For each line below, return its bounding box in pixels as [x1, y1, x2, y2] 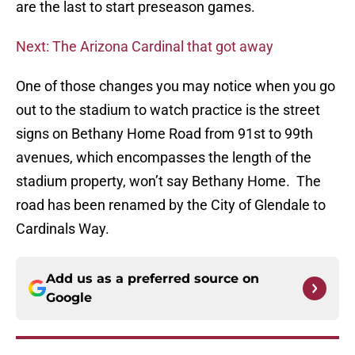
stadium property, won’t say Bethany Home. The [16, 173, 321, 190]
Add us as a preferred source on [46, 271, 259, 287]
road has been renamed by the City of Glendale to [16, 197, 326, 214]
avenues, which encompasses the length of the [16, 149, 311, 166]
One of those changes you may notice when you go [16, 78, 335, 95]
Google [46, 290, 92, 306]
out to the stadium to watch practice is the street [16, 101, 320, 119]
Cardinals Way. [16, 220, 109, 238]
